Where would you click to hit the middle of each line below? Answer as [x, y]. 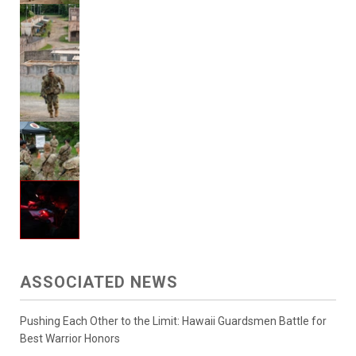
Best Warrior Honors [70, 339]
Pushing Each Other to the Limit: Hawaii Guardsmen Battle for [173, 321]
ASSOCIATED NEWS [99, 282]
